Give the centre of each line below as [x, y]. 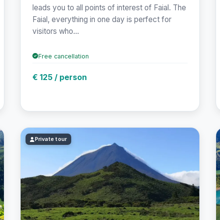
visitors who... [56, 31]
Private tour [51, 139]
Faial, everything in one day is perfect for [102, 19]
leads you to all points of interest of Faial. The [110, 7]
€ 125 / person [60, 77]
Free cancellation [64, 56]
